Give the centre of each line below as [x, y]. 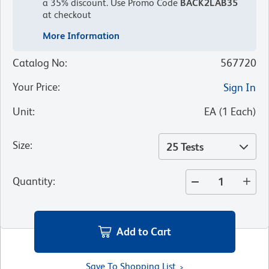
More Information [81, 35]
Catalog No [39, 62]
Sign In [240, 87]
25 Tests [185, 147]
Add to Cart [144, 231]
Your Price [35, 86]
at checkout [67, 14]
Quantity [33, 181]
